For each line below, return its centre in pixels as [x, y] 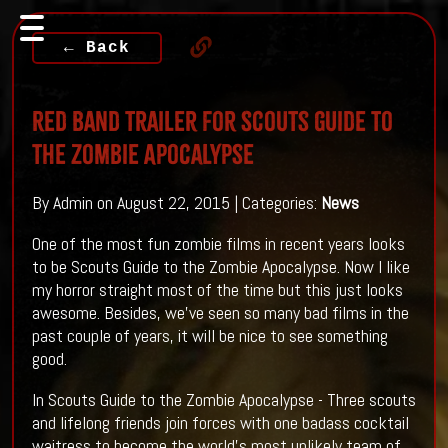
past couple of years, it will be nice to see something [209, 336]
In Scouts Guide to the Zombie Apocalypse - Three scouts [223, 400]
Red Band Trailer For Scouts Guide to [212, 121]
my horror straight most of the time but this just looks [217, 290]
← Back [96, 47]
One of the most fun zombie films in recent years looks [218, 244]
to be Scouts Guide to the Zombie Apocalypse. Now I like [220, 267]
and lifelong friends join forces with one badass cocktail [220, 423]
